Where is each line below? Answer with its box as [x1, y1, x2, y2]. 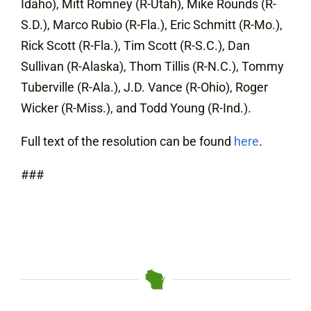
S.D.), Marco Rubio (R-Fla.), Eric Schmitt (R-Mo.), [21, 17, 283, 32]
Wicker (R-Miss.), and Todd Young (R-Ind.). [21, 101, 251, 115]
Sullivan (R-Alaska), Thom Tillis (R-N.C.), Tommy [21, 59, 284, 74]
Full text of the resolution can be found [21, 134, 234, 149]
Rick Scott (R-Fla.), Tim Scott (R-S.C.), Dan [21, 38, 250, 53]
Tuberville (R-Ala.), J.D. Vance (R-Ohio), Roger [21, 80, 268, 94]
